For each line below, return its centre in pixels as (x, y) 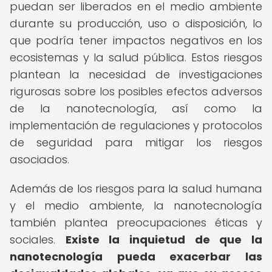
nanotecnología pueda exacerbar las (136, 257)
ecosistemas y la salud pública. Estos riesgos (136, 57)
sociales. (38, 240)
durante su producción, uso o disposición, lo (136, 23)
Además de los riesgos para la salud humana (136, 189)
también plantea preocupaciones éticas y (136, 223)
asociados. (39, 159)
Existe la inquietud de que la (164, 240)
